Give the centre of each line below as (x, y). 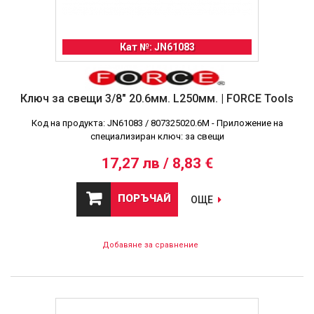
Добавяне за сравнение (150, 245)
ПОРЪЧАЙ (144, 199)
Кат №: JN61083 (157, 47)
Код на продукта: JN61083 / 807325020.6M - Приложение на (157, 123)
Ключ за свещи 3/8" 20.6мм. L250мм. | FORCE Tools (157, 98)
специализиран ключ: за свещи (157, 137)
